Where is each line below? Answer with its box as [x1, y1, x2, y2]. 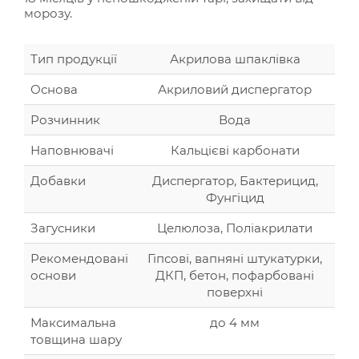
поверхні [207, 284, 263, 300]
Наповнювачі [30, 143, 114, 158]
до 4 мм [210, 315, 260, 330]
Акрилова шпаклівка [169, 51, 301, 67]
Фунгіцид [205, 190, 264, 205]
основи [30, 268, 76, 283]
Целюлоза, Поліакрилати [157, 220, 313, 236]
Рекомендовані [30, 251, 128, 266]
